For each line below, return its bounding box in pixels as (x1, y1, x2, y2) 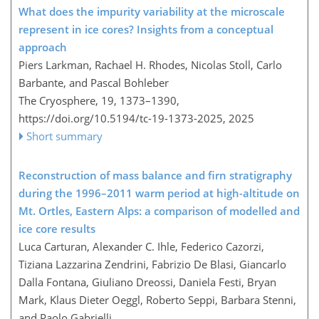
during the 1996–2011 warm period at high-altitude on (19, 185, 300, 200)
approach (19, 39, 67, 54)
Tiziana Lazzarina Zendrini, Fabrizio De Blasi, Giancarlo (19, 256, 286, 271)
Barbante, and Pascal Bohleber (19, 75, 169, 90)
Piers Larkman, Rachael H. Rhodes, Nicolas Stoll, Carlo (19, 57, 282, 72)
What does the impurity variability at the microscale (19, 4, 285, 19)
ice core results (19, 221, 95, 236)
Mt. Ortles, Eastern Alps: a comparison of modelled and (19, 203, 300, 218)
